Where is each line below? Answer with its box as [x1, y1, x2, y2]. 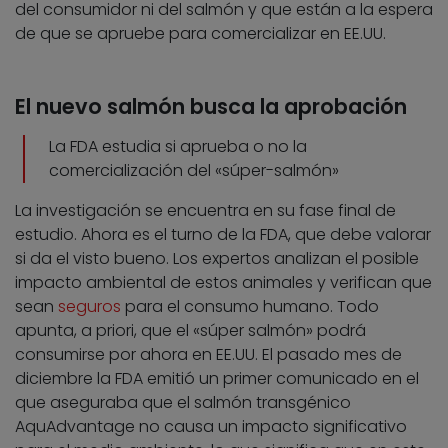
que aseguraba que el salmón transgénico [15, 391, 351, 415]
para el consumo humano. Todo [121, 295, 379, 319]
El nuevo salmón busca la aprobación [15, 92, 407, 122]
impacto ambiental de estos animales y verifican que [15, 271, 432, 295]
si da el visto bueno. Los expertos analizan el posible [15, 247, 419, 271]
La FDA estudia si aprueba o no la [49, 135, 307, 159]
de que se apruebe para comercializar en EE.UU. [15, 22, 386, 46]
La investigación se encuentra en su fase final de [15, 199, 396, 223]
